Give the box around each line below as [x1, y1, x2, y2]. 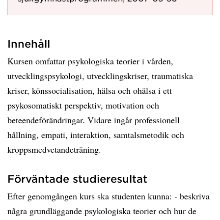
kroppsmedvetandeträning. [7, 143, 101, 155]
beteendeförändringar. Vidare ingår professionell [7, 114, 180, 126]
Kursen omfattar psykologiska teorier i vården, [7, 55, 173, 67]
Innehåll [7, 37, 50, 50]
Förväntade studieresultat [7, 172, 147, 185]
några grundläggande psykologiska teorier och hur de [7, 205, 196, 217]
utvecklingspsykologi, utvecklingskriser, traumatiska [7, 70, 193, 82]
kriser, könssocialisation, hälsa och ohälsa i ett [7, 84, 172, 96]
